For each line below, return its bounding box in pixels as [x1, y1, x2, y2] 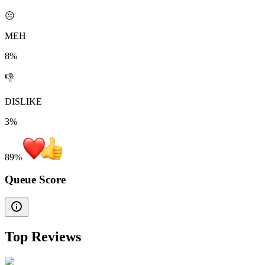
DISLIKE [5, 96, 42, 106]
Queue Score [5, 173, 66, 186]
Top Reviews [5, 229, 81, 245]
